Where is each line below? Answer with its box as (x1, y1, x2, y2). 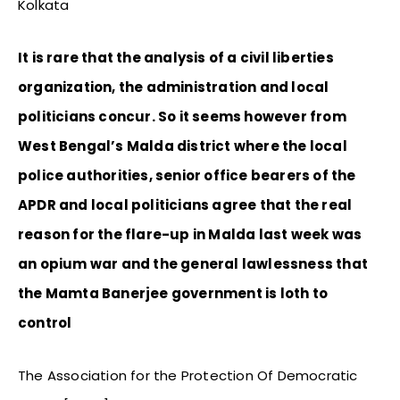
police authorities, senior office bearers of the (18, 166, 356, 186)
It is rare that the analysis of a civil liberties (18, 48, 334, 68)
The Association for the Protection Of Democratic (18, 366, 358, 386)
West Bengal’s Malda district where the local (18, 137, 347, 156)
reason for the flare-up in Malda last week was (18, 225, 362, 245)
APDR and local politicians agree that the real (18, 196, 353, 215)
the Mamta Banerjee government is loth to (18, 284, 329, 304)
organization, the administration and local (18, 78, 329, 97)
